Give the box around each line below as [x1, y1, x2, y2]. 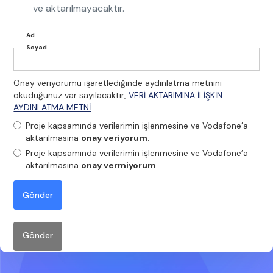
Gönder [23, 230, 54, 241]
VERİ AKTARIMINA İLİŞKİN [129, 90, 223, 101]
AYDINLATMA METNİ [13, 102, 91, 113]
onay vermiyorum [81, 160, 157, 171]
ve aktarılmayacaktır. [33, 2, 125, 15]
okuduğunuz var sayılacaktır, [13, 90, 129, 101]
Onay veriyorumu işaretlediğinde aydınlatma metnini [13, 77, 222, 88]
